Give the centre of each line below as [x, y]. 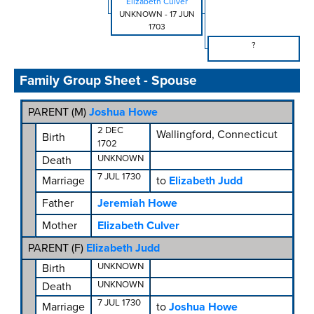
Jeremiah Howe [137, 204]
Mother [59, 226]
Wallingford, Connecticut [217, 135]
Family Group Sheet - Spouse [108, 81]
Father [57, 204]
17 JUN [182, 14]
